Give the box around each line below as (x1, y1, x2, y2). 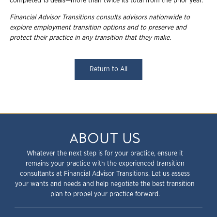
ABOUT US (69, 132, 140, 146)
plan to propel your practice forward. (50, 191, 160, 198)
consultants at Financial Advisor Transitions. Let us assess (20, 170, 190, 178)
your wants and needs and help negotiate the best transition (15, 181, 195, 188)
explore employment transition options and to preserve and (10, 24, 186, 31)
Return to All (90, 65, 127, 73)
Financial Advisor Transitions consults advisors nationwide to (10, 14, 190, 21)
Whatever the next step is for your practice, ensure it (27, 150, 183, 157)
